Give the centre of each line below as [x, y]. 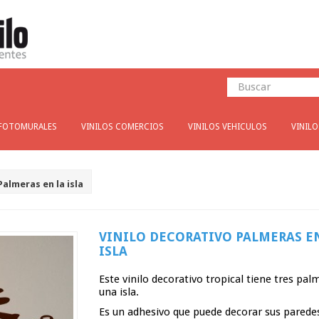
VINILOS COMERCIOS [122, 127]
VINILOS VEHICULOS [228, 127]
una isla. [119, 292]
